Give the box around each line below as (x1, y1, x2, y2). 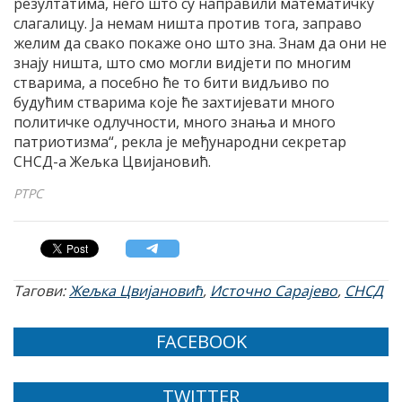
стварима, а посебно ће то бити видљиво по (13, 73, 329, 93)
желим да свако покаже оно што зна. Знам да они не (13, 33, 387, 54)
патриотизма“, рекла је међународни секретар (13, 132, 346, 153)
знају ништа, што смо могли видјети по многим (13, 53, 351, 74)
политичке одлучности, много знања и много (13, 112, 336, 133)
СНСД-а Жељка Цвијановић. (13, 152, 211, 172)
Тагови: (13, 281, 69, 301)
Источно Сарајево (210, 281, 337, 301)
